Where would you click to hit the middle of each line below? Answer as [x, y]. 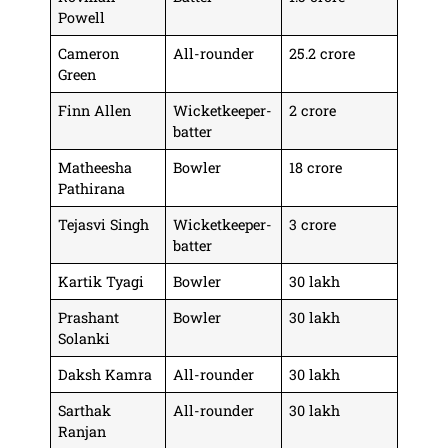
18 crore [316, 168]
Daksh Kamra [105, 375]
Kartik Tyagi [101, 282]
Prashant [89, 318]
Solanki [84, 339]
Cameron [89, 54]
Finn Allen [95, 111]
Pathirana [92, 189]
